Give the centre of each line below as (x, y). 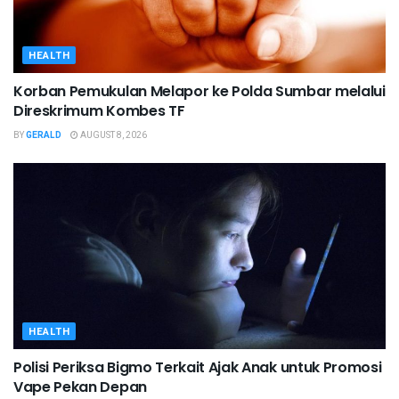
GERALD (44, 136)
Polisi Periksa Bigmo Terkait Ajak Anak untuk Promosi (198, 368)
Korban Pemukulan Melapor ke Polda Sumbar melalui (199, 92)
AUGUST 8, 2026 (113, 136)
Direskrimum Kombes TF (99, 111)
